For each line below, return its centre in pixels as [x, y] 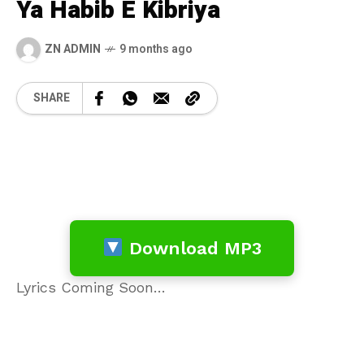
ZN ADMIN [73, 50]
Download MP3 [192, 248]
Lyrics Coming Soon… [91, 287]
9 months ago [156, 50]
